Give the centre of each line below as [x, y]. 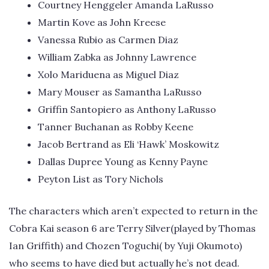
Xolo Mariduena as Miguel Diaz [108, 75]
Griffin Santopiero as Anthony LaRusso [127, 110]
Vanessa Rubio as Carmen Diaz [108, 40]
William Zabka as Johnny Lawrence [117, 57]
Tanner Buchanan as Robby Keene [116, 127]
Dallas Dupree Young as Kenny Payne [123, 162]
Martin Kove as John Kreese [102, 23]
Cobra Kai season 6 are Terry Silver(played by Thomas [132, 228]
